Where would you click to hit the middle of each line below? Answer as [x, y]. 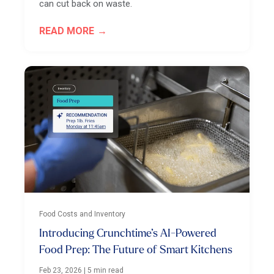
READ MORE [67, 31]
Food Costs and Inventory [83, 214]
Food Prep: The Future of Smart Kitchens [136, 250]
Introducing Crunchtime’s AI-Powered [128, 234]
